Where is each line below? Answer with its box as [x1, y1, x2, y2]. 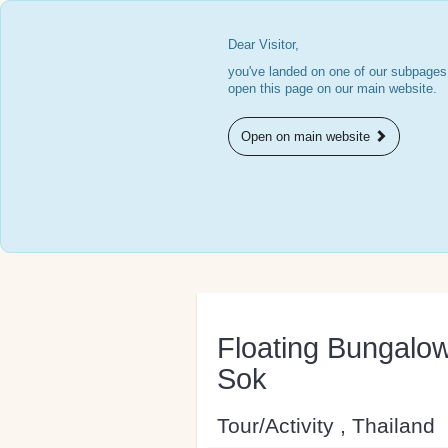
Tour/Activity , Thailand [217, 413, 435, 437]
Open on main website [241, 129, 374, 144]
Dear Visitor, [228, 37, 299, 52]
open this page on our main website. [228, 81, 437, 96]
